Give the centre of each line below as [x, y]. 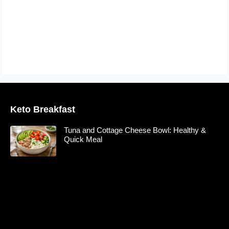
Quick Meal [83, 140]
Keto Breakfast [43, 110]
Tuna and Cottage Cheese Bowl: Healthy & [135, 130]
